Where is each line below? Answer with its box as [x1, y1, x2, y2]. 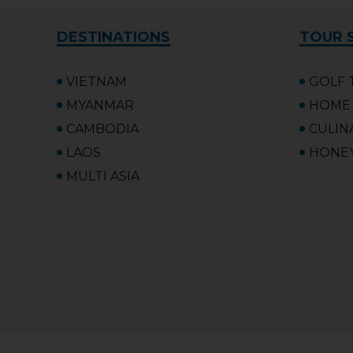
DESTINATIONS [57, 28, 170, 46]
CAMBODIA [66, 121, 139, 136]
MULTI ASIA [66, 168, 139, 184]
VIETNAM [66, 73, 127, 89]
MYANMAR [66, 97, 134, 113]
